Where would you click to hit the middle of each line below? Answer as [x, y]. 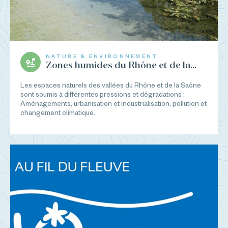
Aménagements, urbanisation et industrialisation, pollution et [113, 104]
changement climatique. [58, 113]
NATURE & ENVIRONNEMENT [102, 56]
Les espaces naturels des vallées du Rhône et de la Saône [111, 85]
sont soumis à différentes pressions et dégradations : [103, 95]
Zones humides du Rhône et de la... [121, 66]
